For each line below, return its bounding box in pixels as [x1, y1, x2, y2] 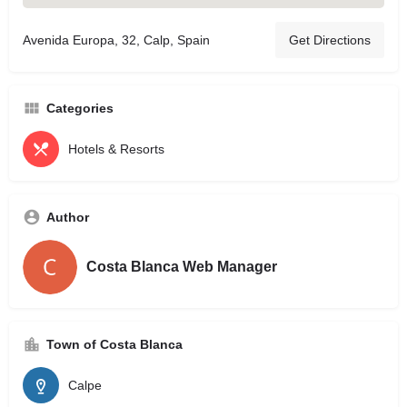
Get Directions [289, 33, 371, 48]
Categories [46, 101, 114, 116]
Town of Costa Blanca [46, 337, 183, 352]
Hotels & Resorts [68, 142, 164, 157]
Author [46, 210, 89, 225]
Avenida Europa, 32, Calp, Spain [23, 33, 210, 48]
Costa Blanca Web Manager [86, 259, 277, 275]
